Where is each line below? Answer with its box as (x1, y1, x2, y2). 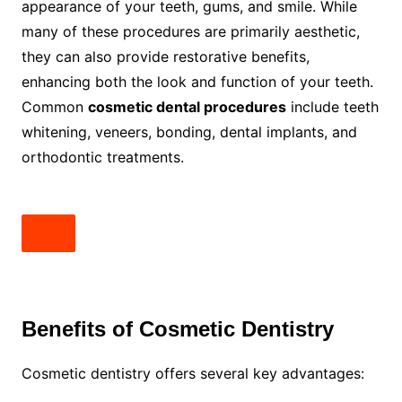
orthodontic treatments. (21, 148, 184, 166)
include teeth (285, 98, 379, 116)
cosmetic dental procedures (87, 98, 286, 116)
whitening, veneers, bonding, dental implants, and (21, 123, 357, 141)
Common (21, 98, 88, 116)
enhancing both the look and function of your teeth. (21, 73, 373, 91)
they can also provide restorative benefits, (21, 48, 310, 66)
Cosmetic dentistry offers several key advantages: (21, 364, 364, 382)
